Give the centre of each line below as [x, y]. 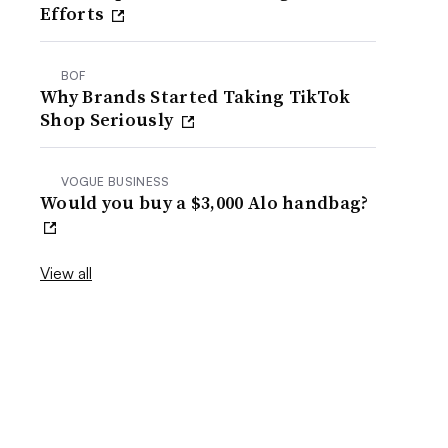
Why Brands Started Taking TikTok [195, 96]
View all [66, 273]
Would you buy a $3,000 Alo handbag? [204, 202]
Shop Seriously [109, 119]
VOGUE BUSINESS [115, 181]
